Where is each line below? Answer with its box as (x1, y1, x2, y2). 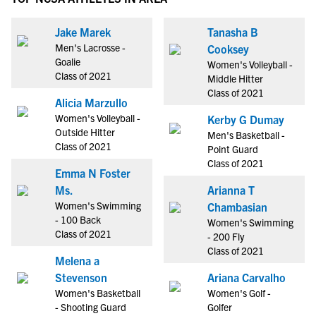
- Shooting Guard (55, 300, 126, 313)
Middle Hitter (207, 72, 263, 85)
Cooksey (207, 42, 249, 56)
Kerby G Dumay (207, 112, 284, 126)
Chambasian (207, 200, 267, 214)
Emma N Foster (55, 166, 130, 180)
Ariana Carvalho (207, 270, 286, 284)
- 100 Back (55, 213, 101, 226)
